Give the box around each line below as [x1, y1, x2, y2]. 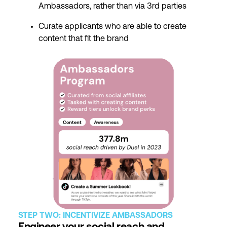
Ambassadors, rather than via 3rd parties [39, 3, 186, 11]
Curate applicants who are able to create [39, 23, 186, 31]
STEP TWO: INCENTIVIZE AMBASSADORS [18, 212, 173, 220]
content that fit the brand [39, 35, 129, 44]
